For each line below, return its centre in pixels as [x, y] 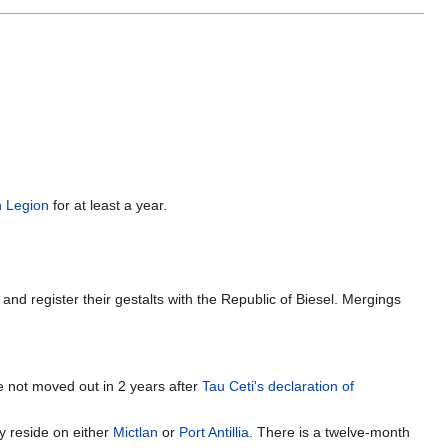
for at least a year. [108, 205]
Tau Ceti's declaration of [278, 386]
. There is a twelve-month [330, 431]
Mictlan [136, 431]
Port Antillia [214, 431]
